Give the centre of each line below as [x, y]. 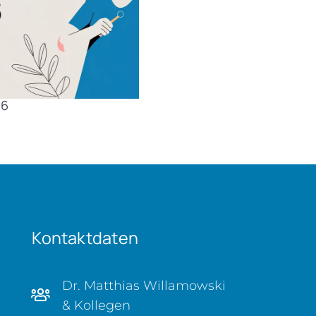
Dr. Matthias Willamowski [144, 285]
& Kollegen [97, 305]
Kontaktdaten [85, 237]
